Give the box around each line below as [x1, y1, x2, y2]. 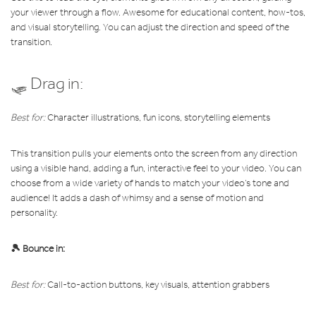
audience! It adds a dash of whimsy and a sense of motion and [11, 191, 264, 204]
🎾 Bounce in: [11, 242, 65, 255]
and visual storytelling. [11, 20, 103, 33]
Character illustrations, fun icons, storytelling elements [45, 111, 270, 123]
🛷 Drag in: [11, 73, 83, 92]
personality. [11, 206, 60, 219]
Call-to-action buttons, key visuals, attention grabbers [45, 278, 269, 291]
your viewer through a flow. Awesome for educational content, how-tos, [11, 6, 305, 18]
